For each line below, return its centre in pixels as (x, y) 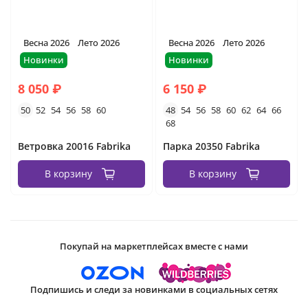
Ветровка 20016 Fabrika (74, 146)
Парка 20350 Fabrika (211, 146)
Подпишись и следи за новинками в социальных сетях (154, 290)
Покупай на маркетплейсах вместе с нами (154, 246)
